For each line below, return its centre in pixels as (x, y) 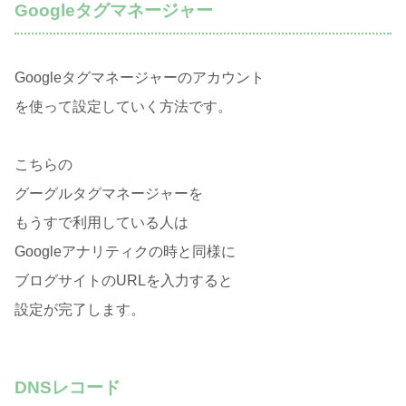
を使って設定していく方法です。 (123, 106)
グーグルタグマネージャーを (109, 193)
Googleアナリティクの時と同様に (125, 251)
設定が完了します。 (80, 309)
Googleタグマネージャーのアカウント (140, 77)
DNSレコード (68, 387)
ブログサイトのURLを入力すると (124, 280)
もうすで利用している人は (101, 222)
